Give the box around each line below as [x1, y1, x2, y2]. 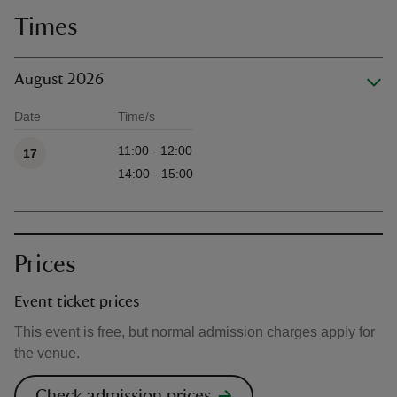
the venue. [14, 346, 80, 361]
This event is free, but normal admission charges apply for [14, 324, 375, 339]
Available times [14, 128, 98, 143]
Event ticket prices [14, 294, 139, 310]
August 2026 [14, 72, 104, 88]
